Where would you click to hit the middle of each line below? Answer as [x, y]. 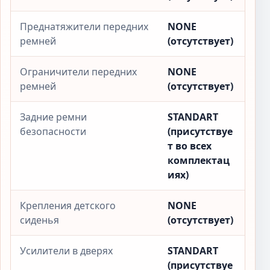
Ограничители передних [78, 72]
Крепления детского [68, 206]
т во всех [190, 146]
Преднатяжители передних [84, 27]
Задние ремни [53, 117]
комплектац [199, 160]
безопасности [53, 131]
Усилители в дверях [66, 251]
